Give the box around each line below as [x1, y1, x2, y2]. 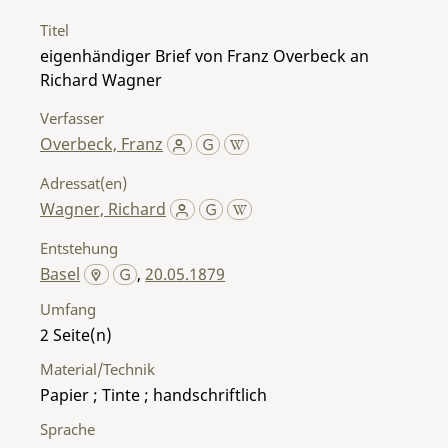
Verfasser [40, 107, 104, 128]
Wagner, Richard [40, 197, 166, 220]
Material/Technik [40, 358, 155, 379]
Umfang [40, 298, 96, 319]
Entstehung [40, 237, 118, 258]
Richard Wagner [40, 68, 162, 91]
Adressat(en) [40, 172, 127, 193]
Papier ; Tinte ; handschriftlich [40, 383, 267, 406]
